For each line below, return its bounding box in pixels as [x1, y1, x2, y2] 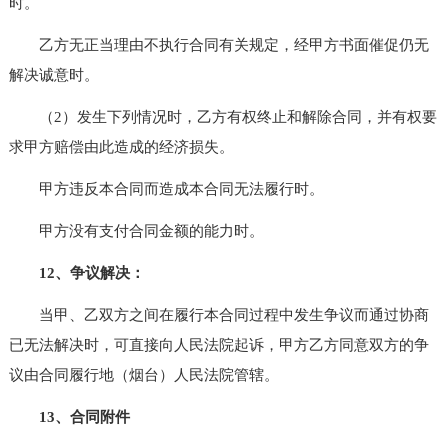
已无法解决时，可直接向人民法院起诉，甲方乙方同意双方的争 [8, 336, 429, 353]
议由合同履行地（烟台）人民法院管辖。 [8, 366, 279, 383]
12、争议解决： [38, 264, 145, 281]
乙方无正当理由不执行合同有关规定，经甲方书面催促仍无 [8, 36, 429, 53]
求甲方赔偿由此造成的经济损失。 [8, 138, 234, 155]
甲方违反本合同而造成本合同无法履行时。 [8, 180, 324, 197]
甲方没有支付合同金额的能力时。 [8, 222, 264, 239]
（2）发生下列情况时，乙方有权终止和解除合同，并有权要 [8, 108, 437, 125]
